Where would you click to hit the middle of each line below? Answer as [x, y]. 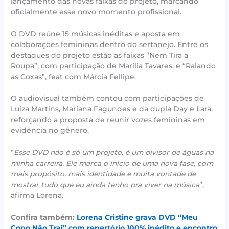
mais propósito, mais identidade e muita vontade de [104, 174]
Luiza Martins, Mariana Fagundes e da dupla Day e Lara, [112, 109]
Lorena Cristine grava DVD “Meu [138, 217]
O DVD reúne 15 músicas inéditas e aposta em [96, 33]
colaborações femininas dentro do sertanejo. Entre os [110, 44]
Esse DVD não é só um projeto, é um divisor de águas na [114, 153]
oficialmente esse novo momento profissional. [96, 12]
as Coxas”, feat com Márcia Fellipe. [74, 76]
